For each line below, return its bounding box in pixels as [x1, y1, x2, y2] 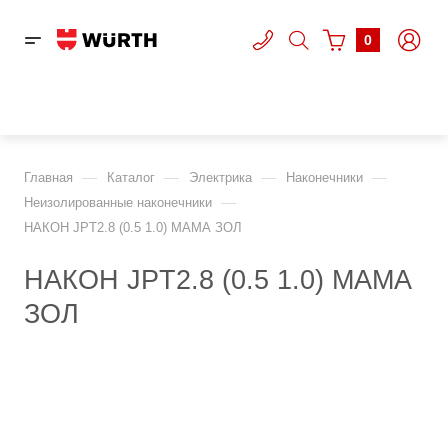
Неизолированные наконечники [24, 195, 212, 210]
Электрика [189, 170, 252, 185]
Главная [24, 170, 73, 185]
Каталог [107, 170, 155, 185]
